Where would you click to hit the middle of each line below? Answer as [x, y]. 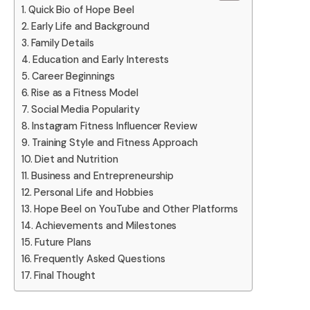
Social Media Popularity [85, 109]
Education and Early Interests [101, 59]
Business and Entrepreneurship [102, 175]
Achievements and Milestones [106, 225]
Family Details [63, 43]
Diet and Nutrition [76, 159]
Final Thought [65, 275]
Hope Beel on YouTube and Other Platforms [136, 209]
